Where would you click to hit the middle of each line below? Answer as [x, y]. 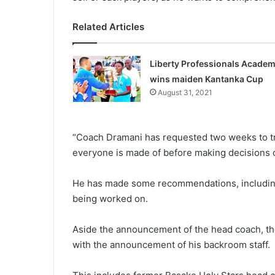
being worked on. [110, 198]
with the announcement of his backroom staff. [171, 244]
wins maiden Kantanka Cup [206, 79]
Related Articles [108, 26]
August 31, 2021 [185, 92]
